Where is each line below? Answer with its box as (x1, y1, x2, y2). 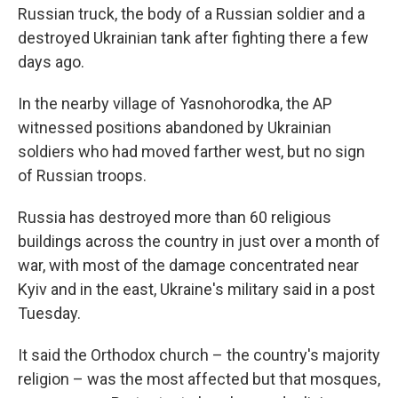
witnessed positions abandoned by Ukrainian (18, 118, 331, 137)
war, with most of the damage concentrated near (18, 256, 359, 275)
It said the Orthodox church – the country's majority (18, 346, 380, 364)
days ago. (18, 52, 84, 71)
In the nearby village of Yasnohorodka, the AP (18, 94, 332, 113)
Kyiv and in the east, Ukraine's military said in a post (18, 280, 375, 298)
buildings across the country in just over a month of (18, 232, 380, 251)
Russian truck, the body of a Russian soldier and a (18, 4, 365, 23)
